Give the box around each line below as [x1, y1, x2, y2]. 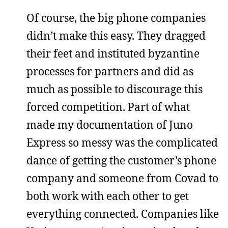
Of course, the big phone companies [26, 11, 206, 25]
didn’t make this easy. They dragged [26, 28, 206, 43]
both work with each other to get [26, 189, 189, 203]
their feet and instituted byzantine [26, 46, 199, 61]
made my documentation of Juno [26, 118, 193, 132]
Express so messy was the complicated [26, 135, 218, 150]
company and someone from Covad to [26, 171, 218, 185]
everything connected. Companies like [26, 207, 219, 221]
